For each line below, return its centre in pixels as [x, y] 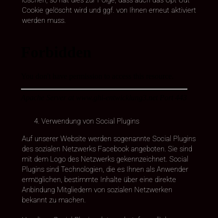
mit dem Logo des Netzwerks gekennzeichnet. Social [105, 159]
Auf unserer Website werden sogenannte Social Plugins [109, 138]
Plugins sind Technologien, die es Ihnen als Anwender [105, 169]
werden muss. [44, 20]
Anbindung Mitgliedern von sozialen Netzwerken [97, 190]
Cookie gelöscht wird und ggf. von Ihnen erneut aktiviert [109, 10]
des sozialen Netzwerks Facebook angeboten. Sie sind [107, 149]
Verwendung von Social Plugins [90, 121]
